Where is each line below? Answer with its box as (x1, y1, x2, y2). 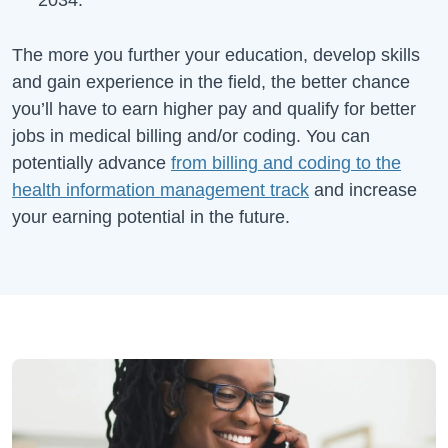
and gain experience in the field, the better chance (12, 71, 410, 92)
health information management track (12, 179, 309, 200)
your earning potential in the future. (12, 206, 290, 227)
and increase (309, 179, 417, 200)
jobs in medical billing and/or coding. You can (12, 125, 370, 146)
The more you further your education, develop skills (12, 44, 420, 65)
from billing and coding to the (171, 152, 401, 173)
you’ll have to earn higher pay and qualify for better (12, 98, 416, 119)
